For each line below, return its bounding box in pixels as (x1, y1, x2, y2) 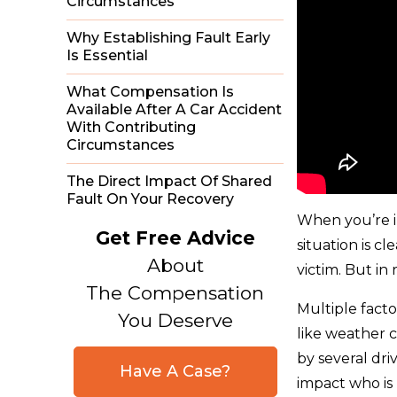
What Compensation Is (66, 83, 234, 100)
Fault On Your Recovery (66, 191, 234, 207)
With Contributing (66, 119, 196, 136)
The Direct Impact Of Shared (66, 173, 272, 190)
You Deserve (117, 309, 233, 331)
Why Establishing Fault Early (66, 29, 270, 46)
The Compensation (86, 282, 264, 304)
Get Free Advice (95, 227, 255, 249)
